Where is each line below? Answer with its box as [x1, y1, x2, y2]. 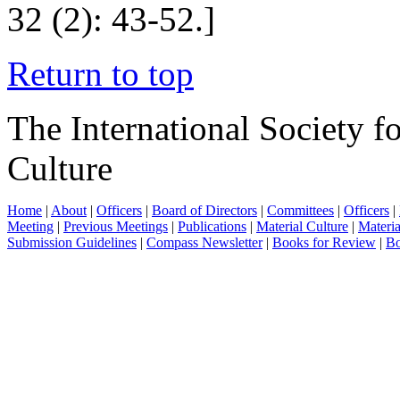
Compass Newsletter [146, 234, 262, 250]
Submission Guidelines [7, 234, 137, 250]
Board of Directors [152, 202, 257, 218]
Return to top [7, 54, 194, 93]
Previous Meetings [63, 218, 168, 234]
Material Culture [256, 218, 348, 234]
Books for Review [272, 234, 376, 250]
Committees [267, 202, 334, 218]
